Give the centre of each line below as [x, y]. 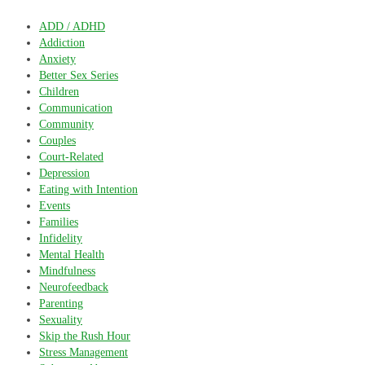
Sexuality [61, 320]
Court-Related [71, 157]
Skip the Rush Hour [85, 336]
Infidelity [61, 238]
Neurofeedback [74, 287]
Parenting [61, 303]
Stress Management [84, 352]
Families [59, 222]
